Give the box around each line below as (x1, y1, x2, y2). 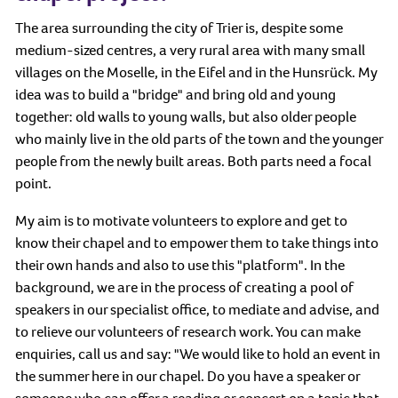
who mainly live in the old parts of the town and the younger (15, 128, 383, 149)
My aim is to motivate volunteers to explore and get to (15, 210, 347, 231)
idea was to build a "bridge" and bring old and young (15, 84, 336, 105)
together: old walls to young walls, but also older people (15, 106, 356, 127)
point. (15, 172, 52, 194)
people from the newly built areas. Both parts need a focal (15, 150, 371, 171)
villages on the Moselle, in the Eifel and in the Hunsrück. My (15, 61, 378, 83)
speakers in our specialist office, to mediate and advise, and (15, 298, 379, 320)
